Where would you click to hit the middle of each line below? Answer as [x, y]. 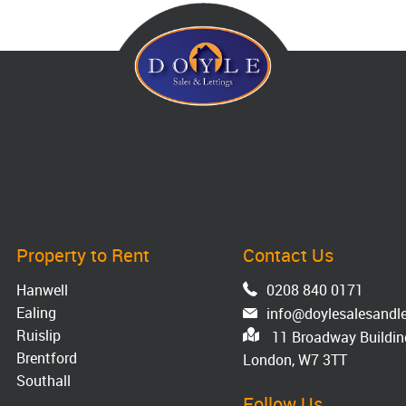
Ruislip [39, 336]
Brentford [47, 358]
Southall [44, 381]
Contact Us [288, 256]
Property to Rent [83, 256]
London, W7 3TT [295, 360]
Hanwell [43, 290]
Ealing [37, 313]
